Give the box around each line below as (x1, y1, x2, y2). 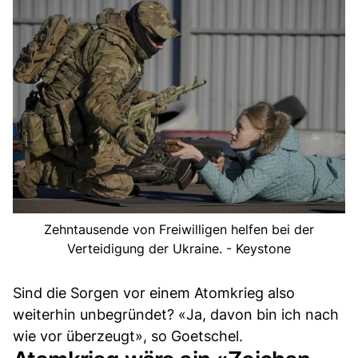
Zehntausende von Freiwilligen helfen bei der (44, 221, 314, 238)
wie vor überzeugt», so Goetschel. (13, 328, 243, 345)
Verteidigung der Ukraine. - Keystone (67, 241, 291, 257)
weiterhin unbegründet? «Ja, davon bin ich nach (13, 306, 339, 324)
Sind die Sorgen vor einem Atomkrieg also (13, 284, 295, 302)
